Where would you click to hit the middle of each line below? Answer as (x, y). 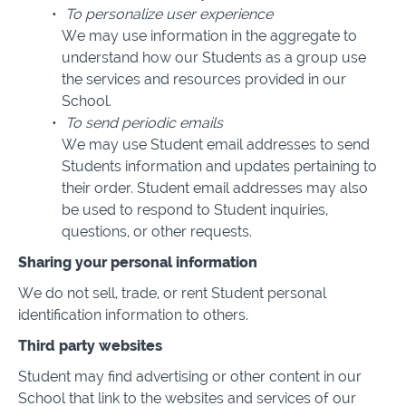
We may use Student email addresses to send (216, 145)
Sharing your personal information (138, 262)
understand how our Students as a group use (214, 58)
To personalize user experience (169, 14)
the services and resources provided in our (204, 79)
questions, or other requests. (157, 232)
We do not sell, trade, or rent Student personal (172, 293)
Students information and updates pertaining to (219, 166)
